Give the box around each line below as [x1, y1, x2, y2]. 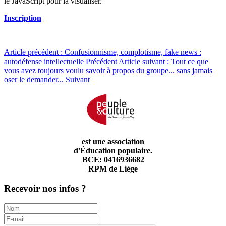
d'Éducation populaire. [74, 146, 152, 155]
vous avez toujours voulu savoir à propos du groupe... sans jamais [4, 66, 212, 75]
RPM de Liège [88, 164, 138, 173]
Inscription [4, 13, 41, 22]
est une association [82, 137, 144, 146]
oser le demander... [4, 75, 66, 84]
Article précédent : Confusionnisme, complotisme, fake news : [4, 47, 201, 56]
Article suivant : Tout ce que [119, 56, 208, 66]
